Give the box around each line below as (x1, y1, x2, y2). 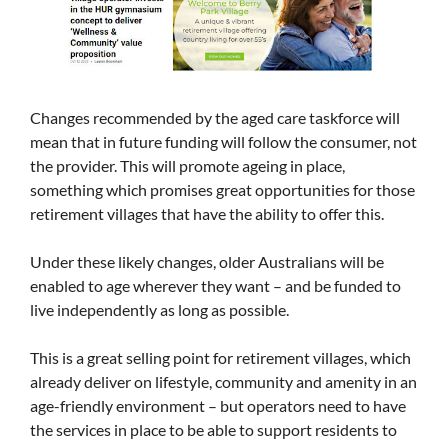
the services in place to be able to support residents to (30, 420, 397, 440)
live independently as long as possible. (30, 300, 289, 320)
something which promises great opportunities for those (30, 180, 415, 200)
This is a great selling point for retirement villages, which (30, 348, 411, 368)
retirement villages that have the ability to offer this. (30, 204, 384, 224)
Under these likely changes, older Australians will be (30, 252, 384, 272)
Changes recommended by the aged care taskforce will (30, 108, 400, 128)
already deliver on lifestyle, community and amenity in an (30, 372, 417, 392)
